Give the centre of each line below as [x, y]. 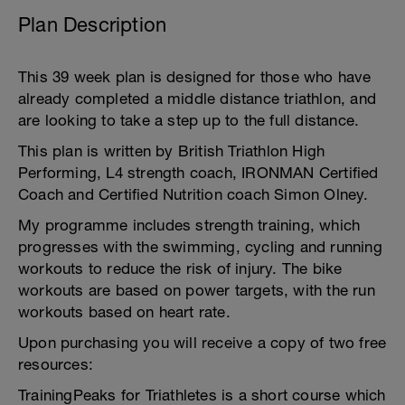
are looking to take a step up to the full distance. [189, 120]
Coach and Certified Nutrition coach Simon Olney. [193, 194]
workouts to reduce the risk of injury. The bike [180, 268]
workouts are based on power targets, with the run [197, 290]
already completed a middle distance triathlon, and [198, 99]
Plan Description [93, 24]
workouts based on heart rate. [124, 312]
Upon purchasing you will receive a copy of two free [202, 343]
